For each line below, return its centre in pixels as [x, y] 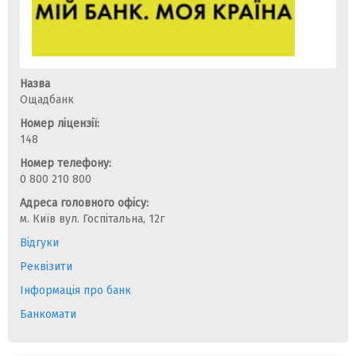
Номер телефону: [66, 163]
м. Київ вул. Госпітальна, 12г [92, 219]
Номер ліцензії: [60, 123]
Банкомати [48, 314]
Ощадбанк [47, 99]
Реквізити [46, 266]
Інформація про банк [75, 290]
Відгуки [39, 242]
